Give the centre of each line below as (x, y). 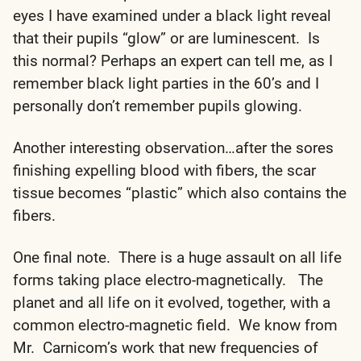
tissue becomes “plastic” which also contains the (180, 193)
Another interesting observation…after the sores (173, 147)
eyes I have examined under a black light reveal (172, 15)
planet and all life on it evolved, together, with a (172, 302)
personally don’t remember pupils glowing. (162, 106)
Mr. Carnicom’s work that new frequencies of (166, 347)
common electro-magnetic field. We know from (175, 325)
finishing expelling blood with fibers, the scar (164, 170)
